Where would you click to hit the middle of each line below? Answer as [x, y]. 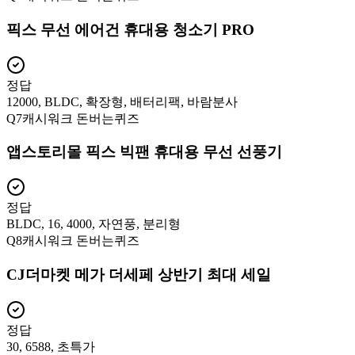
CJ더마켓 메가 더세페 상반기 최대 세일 [139, 274]
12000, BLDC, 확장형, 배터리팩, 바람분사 [122, 101]
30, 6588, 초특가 [51, 346]
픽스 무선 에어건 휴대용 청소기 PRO [130, 30]
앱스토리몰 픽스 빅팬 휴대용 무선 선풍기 [144, 152]
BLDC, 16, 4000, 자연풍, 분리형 [94, 224]
